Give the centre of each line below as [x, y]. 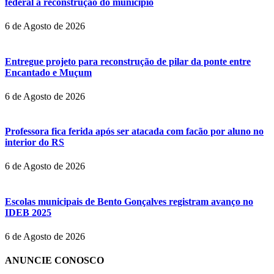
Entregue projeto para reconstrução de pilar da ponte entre [128, 61]
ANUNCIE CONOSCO [54, 261]
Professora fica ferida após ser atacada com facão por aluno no [134, 131]
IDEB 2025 [28, 212]
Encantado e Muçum [48, 72]
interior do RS [35, 143]
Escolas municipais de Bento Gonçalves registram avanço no [129, 201]
